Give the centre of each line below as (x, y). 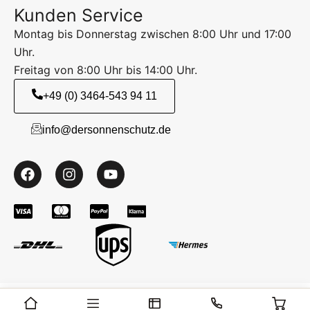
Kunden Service (79, 15)
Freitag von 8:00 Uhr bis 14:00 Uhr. (106, 70)
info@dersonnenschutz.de (107, 130)
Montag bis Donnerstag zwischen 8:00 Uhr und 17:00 (153, 34)
